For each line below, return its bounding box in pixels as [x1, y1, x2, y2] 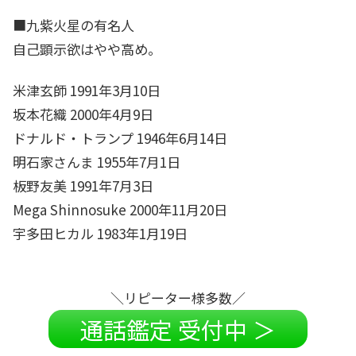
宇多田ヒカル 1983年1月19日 [13, 222, 188, 243]
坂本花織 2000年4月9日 [13, 103, 153, 124]
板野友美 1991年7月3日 [13, 175, 153, 195]
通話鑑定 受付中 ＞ [80, 312, 276, 346]
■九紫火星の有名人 [13, 14, 134, 35]
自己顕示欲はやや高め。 [13, 38, 161, 59]
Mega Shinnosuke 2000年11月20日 [13, 199, 227, 219]
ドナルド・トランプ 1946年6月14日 [13, 127, 227, 148]
